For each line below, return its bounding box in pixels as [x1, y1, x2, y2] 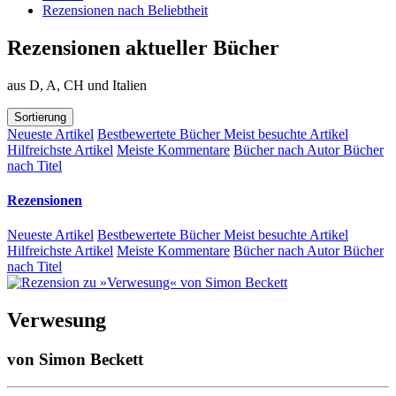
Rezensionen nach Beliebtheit [42, 3, 208, 18]
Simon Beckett [39, 350, 143, 369]
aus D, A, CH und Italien [7, 77, 147, 93]
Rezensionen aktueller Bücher [7, 35, 279, 59]
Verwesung [7, 308, 106, 332]
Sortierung [14, 110, 66, 124]
